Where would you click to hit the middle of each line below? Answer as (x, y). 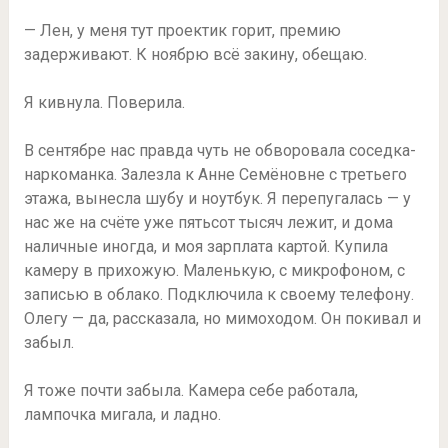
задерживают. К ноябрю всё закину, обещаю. (195, 54)
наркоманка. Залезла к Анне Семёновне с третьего (215, 174)
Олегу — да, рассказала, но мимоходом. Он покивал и (222, 318)
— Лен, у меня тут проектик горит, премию (182, 30)
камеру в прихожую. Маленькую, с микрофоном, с (214, 270)
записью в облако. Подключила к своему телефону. (218, 294)
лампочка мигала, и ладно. (122, 414)
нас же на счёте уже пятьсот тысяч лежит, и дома (208, 222)
